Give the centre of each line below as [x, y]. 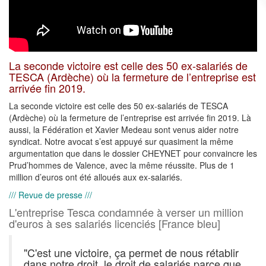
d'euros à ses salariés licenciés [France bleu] [115, 224]
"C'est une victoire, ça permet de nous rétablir [131, 253]
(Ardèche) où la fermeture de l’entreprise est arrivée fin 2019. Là [130, 118]
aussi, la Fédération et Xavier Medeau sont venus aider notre [124, 130]
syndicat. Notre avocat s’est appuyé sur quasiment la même [121, 142]
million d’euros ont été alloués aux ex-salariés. [96, 177]
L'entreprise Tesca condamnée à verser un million [126, 212]
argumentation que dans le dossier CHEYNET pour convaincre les [133, 153]
